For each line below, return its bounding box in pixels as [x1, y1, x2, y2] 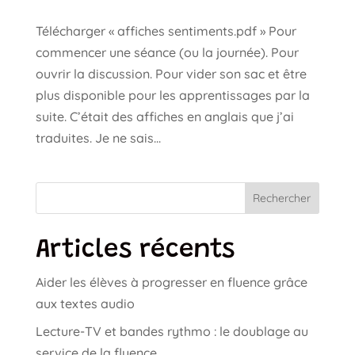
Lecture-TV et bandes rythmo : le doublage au [35, 323, 308, 339]
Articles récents [35, 237, 235, 264]
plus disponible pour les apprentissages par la [35, 86, 310, 103]
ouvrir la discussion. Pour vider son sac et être [35, 65, 307, 82]
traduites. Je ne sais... [35, 129, 161, 146]
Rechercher [253, 190, 311, 205]
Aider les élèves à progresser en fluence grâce [35, 273, 307, 290]
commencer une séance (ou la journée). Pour [35, 44, 299, 60]
